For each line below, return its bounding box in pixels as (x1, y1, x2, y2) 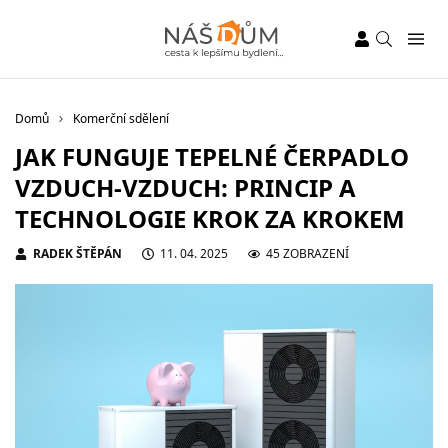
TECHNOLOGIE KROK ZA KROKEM (15, 202, 405, 235)
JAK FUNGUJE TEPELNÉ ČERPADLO (15, 140, 409, 173)
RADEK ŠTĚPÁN (33, 245, 122, 262)
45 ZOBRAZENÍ (266, 245, 349, 262)
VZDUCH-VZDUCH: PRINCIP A (15, 171, 356, 204)
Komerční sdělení (73, 110, 169, 127)
